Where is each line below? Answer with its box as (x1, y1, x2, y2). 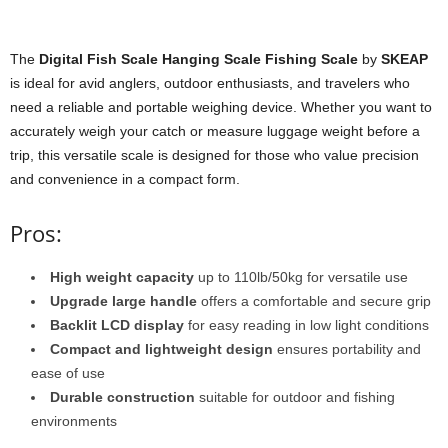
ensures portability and (273, 340, 421, 357)
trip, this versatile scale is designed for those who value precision (10, 146, 419, 163)
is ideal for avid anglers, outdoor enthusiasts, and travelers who (10, 74, 410, 91)
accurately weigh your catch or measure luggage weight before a (10, 122, 420, 139)
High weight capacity (50, 268, 194, 285)
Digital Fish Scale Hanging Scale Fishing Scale (39, 50, 358, 67)
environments (31, 412, 117, 429)
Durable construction (50, 388, 195, 405)
